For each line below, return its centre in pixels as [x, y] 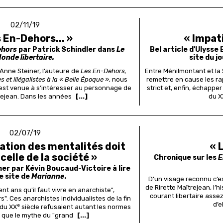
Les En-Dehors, [104, 71]
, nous [118, 80]
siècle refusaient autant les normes [75, 207]
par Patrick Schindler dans [66, 50]
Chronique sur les [186, 158]
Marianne [48, 177]
